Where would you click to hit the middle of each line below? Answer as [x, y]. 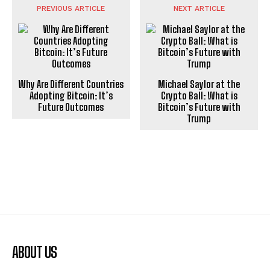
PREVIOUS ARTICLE [71, 9]
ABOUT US [34, 253]
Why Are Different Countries [71, 84]
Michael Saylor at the [199, 84]
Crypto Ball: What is [199, 96]
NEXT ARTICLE [199, 9]
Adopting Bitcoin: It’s [71, 96]
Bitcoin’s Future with [199, 107]
